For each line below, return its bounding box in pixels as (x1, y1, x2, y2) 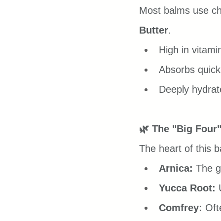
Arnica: (159, 163, 193, 174)
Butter (139, 25, 168, 36)
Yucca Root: (159, 183, 216, 194)
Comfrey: (159, 202, 202, 214)
